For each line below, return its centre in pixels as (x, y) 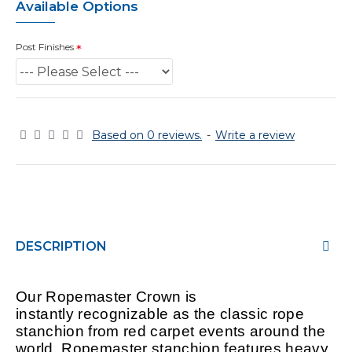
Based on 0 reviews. (147, 135)
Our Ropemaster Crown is (106, 297)
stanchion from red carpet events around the (171, 331)
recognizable (123, 314)
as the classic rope (236, 314)
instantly (47, 314)
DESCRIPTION (61, 246)
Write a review (255, 135)
